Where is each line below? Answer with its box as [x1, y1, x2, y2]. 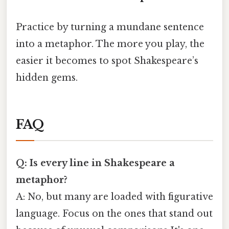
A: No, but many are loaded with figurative [16, 191, 213, 202]
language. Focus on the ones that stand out [16, 208, 213, 219]
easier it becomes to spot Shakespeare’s [16, 55, 198, 66]
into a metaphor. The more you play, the [16, 38, 204, 50]
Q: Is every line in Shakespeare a [16, 157, 175, 169]
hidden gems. [16, 72, 78, 83]
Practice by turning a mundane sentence [16, 21, 204, 33]
